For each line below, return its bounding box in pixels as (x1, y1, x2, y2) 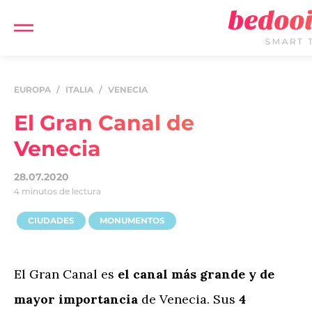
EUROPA (14, 84, 51, 95)
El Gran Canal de (14, 110, 194, 136)
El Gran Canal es (14, 266, 118, 282)
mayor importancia (14, 291, 141, 307)
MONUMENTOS (100, 215, 165, 226)
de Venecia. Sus (141, 291, 235, 307)
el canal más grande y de (118, 266, 274, 282)
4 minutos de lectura (14, 186, 101, 196)
